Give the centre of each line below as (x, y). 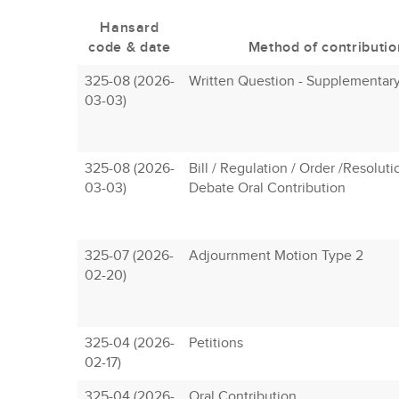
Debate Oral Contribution (267, 188)
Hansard (130, 28)
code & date (130, 48)
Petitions (216, 343)
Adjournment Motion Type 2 (276, 256)
